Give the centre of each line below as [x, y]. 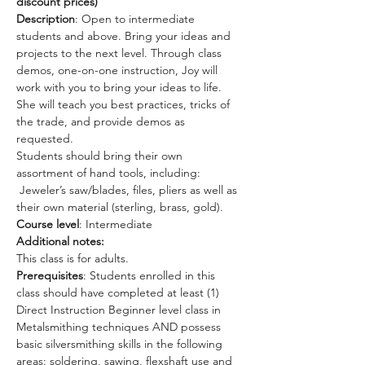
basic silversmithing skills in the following [121, 344]
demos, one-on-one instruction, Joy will [119, 70]
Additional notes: [60, 241]
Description [46, 19]
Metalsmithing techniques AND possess [120, 327]
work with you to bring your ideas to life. [121, 87]
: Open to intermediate [136, 19]
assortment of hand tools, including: [110, 173]
